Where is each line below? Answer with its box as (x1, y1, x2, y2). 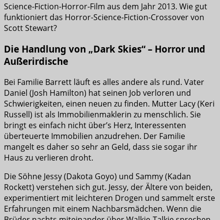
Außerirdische (4, 55, 68, 67)
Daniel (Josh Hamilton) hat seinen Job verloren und (4, 87, 191, 98)
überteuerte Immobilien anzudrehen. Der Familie (4, 130, 185, 141)
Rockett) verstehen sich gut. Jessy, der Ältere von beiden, (4, 181, 213, 192)
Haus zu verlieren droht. (4, 152, 93, 163)
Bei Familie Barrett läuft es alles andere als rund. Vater (4, 76, 204, 87)
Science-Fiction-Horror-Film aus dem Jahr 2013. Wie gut (4, 1, 207, 12)
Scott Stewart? (4, 23, 57, 34)
